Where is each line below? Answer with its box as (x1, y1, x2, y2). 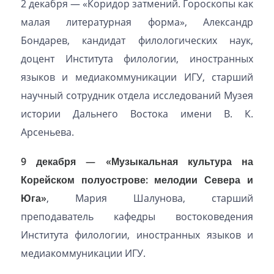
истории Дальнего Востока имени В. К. (20, 107, 254, 120)
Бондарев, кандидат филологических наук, (20, 34, 254, 47)
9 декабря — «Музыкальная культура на (20, 155, 254, 168)
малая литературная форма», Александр (20, 15, 254, 29)
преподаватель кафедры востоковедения (20, 210, 254, 223)
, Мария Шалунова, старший (46, 191, 254, 205)
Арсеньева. (20, 125, 74, 139)
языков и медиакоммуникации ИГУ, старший (20, 70, 254, 84)
